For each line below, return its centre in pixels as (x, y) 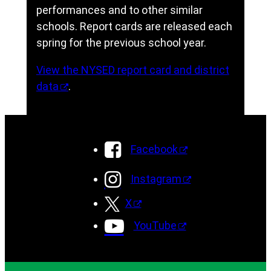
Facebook (154, 149)
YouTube (155, 226)
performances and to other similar (119, 10)
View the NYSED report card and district (132, 70)
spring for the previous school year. (121, 43)
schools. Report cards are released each (134, 27)
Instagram (156, 179)
